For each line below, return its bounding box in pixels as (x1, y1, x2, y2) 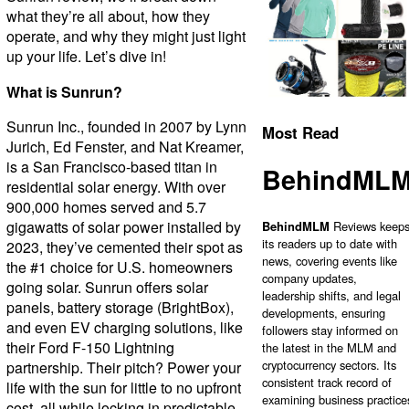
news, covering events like (261, 252, 397, 270)
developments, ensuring (261, 304, 385, 322)
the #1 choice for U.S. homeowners (5, 256, 233, 278)
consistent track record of (261, 373, 392, 392)
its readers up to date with (261, 235, 397, 253)
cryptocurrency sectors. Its (261, 356, 396, 374)
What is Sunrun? (5, 80, 122, 102)
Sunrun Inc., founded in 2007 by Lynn (5, 115, 246, 137)
